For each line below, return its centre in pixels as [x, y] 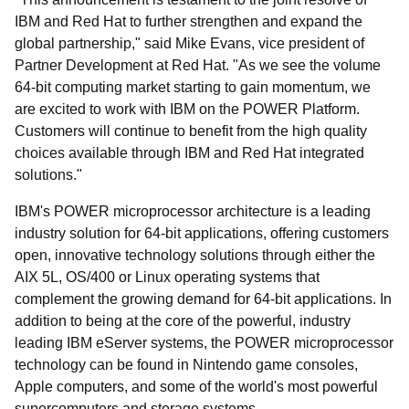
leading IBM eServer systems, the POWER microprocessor [204, 343]
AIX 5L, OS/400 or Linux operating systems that [167, 277]
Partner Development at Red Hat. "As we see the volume [198, 65]
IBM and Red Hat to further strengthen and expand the [189, 21]
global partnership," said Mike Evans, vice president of [189, 43]
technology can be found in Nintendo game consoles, [186, 365]
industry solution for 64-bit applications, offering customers [202, 233]
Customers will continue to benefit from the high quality [191, 131]
